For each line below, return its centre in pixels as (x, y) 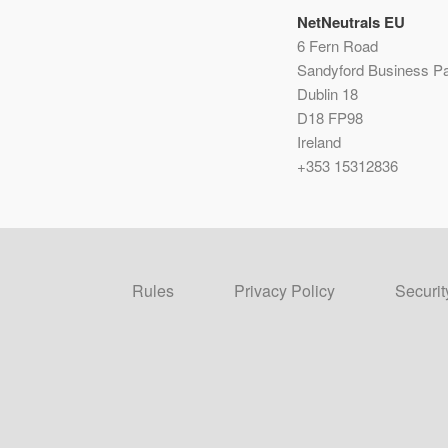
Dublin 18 (327, 94)
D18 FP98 (332, 118)
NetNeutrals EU (351, 22)
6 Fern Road (337, 46)
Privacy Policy (284, 291)
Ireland (319, 142)
